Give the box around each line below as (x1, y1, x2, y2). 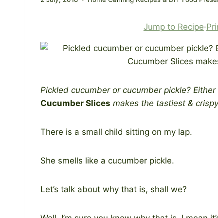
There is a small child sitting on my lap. (40, 127, 192, 137)
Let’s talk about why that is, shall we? (40, 184, 187, 194)
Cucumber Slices (40, 98, 110, 108)
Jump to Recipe (143, 21, 204, 32)
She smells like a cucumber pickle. (40, 155, 174, 165)
